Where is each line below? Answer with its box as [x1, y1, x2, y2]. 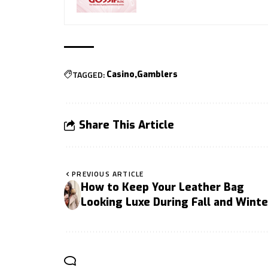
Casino [106, 68, 135, 80]
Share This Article [79, 117, 174, 132]
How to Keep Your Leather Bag [81, 179, 245, 194]
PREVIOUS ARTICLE [72, 167, 144, 179]
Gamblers [137, 68, 178, 80]
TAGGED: [72, 68, 105, 81]
